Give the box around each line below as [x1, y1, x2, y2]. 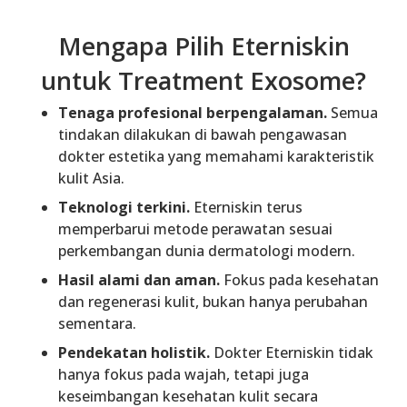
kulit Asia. [58, 167, 124, 188]
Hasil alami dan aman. [58, 269, 220, 290]
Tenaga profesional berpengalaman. [58, 102, 327, 123]
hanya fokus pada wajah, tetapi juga [58, 363, 309, 384]
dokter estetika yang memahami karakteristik [58, 145, 374, 166]
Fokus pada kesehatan [220, 269, 379, 290]
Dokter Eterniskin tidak [210, 342, 373, 362]
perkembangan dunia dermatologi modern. [58, 240, 355, 261]
